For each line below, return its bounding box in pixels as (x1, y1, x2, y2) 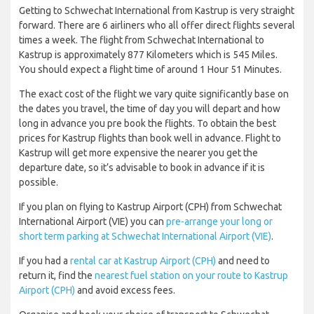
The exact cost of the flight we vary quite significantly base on (19, 88, 289, 100)
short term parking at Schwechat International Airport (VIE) (19, 231, 271, 243)
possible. (19, 177, 58, 189)
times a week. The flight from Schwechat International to (19, 34, 264, 46)
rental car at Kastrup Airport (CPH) (70, 255, 216, 267)
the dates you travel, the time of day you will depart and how (19, 103, 280, 115)
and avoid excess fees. (75, 285, 175, 296)
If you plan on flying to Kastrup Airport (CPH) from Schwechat (19, 201, 282, 213)
